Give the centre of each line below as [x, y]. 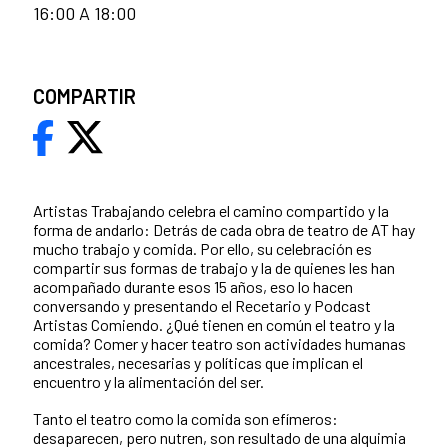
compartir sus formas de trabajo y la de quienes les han [214, 267]
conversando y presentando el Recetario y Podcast [202, 305]
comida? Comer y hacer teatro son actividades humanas [219, 343]
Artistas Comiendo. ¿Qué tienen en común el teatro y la [214, 324]
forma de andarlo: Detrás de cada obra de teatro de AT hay [224, 229]
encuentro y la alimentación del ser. [148, 381]
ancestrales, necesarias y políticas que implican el [198, 362]
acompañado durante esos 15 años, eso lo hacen [193, 286]
